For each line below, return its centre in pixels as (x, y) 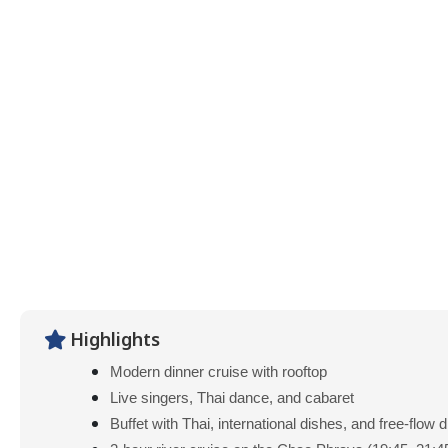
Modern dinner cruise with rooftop (218, 371)
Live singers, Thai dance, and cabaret (232, 397)
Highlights (115, 340)
